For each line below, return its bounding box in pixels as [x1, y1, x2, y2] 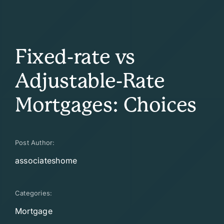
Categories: [14, 189, 52, 197]
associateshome [14, 155, 77, 166]
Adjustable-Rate [14, 69, 165, 93]
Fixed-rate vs [14, 45, 135, 69]
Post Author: [14, 138, 55, 147]
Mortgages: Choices [14, 93, 196, 117]
